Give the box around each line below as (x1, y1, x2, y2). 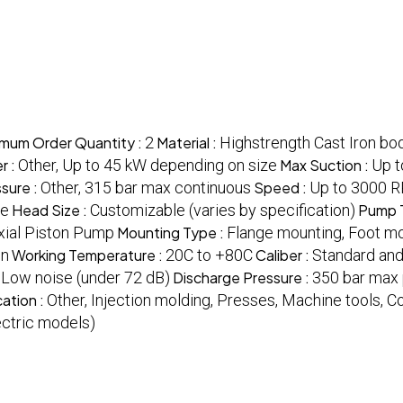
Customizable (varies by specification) (90, 201, 355, 220)
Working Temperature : (12, 246, 166, 265)
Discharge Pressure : (173, 268, 312, 288)
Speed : (254, 178, 309, 198)
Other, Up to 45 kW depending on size (18, 156, 277, 175)
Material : (157, 133, 219, 153)
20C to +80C (166, 246, 253, 265)
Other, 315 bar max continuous (40, 178, 251, 198)
